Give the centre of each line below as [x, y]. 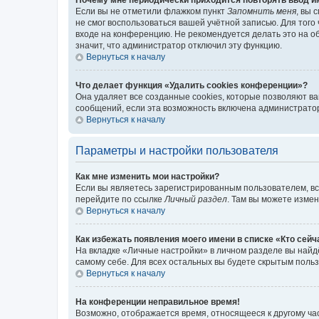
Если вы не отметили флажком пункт [151, 11]
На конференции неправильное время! [158, 302]
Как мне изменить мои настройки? [147, 176]
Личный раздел [196, 199]
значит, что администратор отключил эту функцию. [179, 45]
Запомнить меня [262, 11]
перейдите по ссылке [120, 199]
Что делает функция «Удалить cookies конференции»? [192, 85]
